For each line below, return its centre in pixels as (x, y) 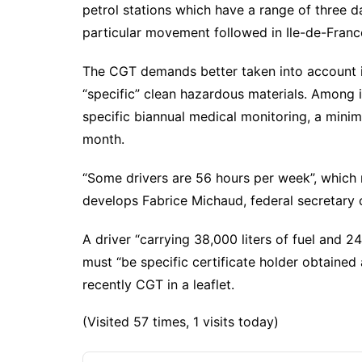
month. (103, 139)
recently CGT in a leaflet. (158, 285)
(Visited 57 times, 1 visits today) (181, 322)
